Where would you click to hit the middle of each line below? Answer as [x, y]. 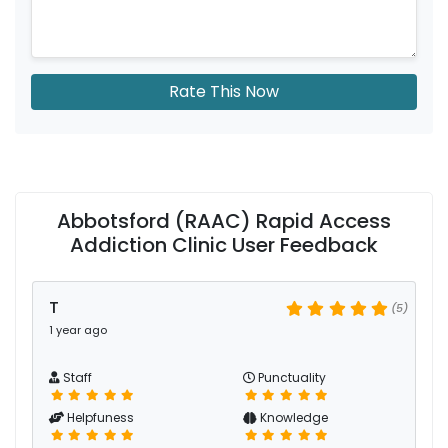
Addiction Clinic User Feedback [224, 245]
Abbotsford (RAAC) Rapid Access [224, 221]
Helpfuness [99, 417]
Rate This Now [224, 91]
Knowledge [292, 417]
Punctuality [290, 377]
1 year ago [78, 330]
